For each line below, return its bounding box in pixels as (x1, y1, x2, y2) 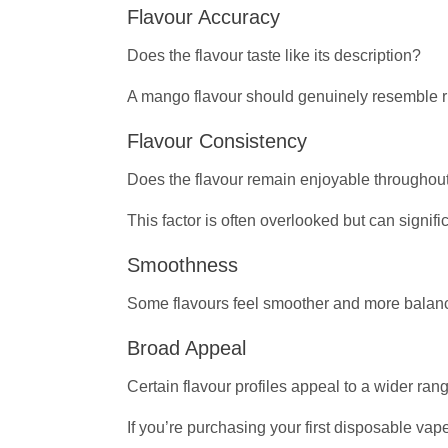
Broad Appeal (127, 336, 246, 359)
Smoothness (127, 253, 238, 276)
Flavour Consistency (127, 129, 307, 152)
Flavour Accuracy (127, 5, 280, 28)
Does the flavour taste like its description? (127, 46, 421, 64)
